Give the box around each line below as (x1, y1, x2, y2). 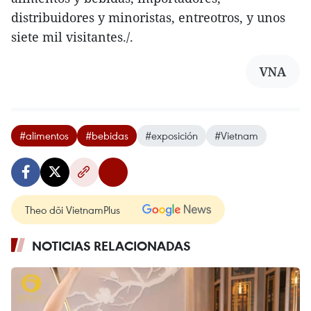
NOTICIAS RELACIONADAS (32, 237, 191, 255)
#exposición (145, 128, 198, 143)
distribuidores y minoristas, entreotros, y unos (11, 9, 285, 26)
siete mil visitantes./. (11, 28, 133, 46)
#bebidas (85, 128, 128, 143)
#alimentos (19, 128, 69, 143)
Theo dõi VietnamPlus (25, 203, 120, 217)
